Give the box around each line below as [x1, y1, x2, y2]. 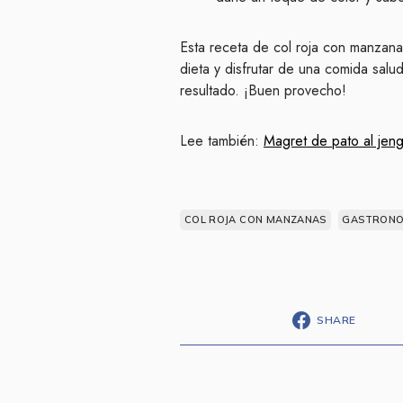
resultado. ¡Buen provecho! [180, 79, 346, 101]
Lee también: [180, 130, 264, 151]
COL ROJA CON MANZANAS [184, 212, 327, 226]
